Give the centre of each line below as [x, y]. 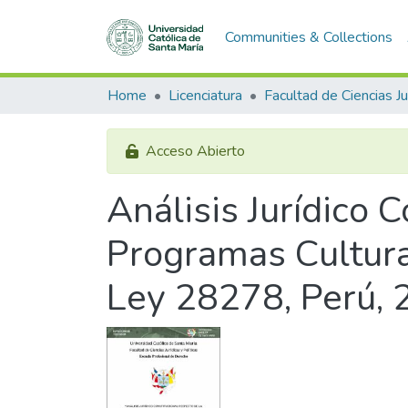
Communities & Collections [308, 37]
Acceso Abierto [195, 151]
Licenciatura [205, 96]
